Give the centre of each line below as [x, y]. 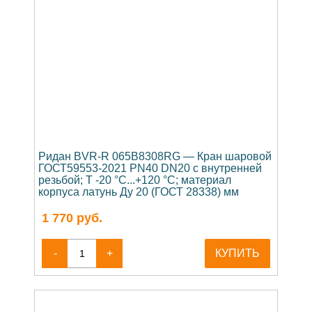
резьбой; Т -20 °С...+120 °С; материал [135, 180]
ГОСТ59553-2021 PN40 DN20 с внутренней [150, 168]
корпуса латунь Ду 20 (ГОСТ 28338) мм [139, 192]
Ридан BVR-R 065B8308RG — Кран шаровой [155, 156]
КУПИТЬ [237, 253]
